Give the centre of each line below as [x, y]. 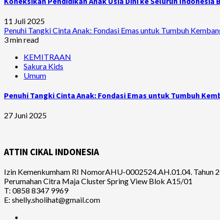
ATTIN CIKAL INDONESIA [52, 152]
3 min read [21, 39]
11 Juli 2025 [24, 21]
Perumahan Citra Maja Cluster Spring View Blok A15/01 [98, 181]
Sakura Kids [43, 66]
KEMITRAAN [47, 56]
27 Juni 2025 [25, 115]
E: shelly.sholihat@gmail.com [52, 199]
